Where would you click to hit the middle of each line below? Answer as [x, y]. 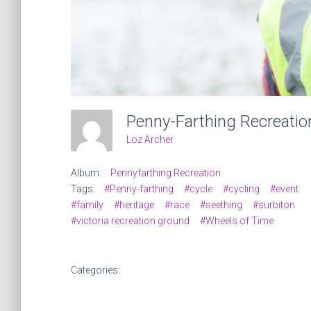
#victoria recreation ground [130, 221]
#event [284, 189]
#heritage [134, 205]
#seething [221, 205]
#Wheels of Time [237, 221]
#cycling [241, 189]
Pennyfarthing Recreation [166, 173]
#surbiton [274, 205]
